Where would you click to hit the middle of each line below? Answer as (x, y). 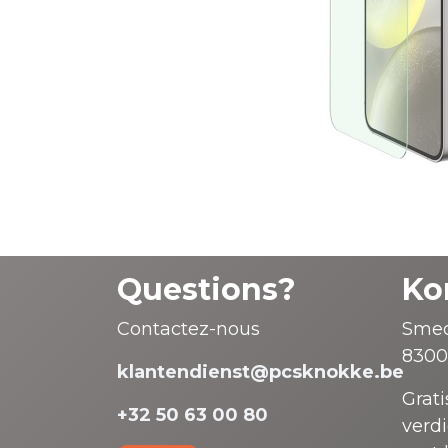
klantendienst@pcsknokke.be (260, 372)
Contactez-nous (188, 329)
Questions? (206, 290)
